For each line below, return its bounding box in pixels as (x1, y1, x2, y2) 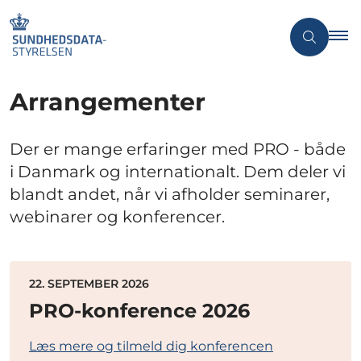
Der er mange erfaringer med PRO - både (10, 139, 346, 160)
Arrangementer (10, 86, 205, 117)
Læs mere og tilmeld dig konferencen (29, 338, 273, 355)
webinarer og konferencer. (10, 207, 225, 227)
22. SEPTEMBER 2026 (29, 276, 149, 292)
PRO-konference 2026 (29, 299, 250, 323)
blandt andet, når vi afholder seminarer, (10, 185, 330, 205)
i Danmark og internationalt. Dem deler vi (10, 162, 346, 182)
